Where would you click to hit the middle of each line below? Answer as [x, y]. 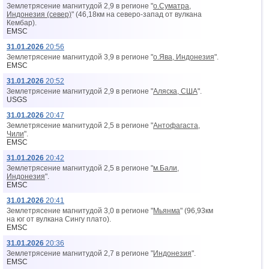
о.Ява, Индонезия [184, 57]
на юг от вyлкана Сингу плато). [59, 219]
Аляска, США [175, 91]
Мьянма [167, 211]
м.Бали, [166, 168]
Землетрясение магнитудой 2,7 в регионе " [80, 253]
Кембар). [22, 23]
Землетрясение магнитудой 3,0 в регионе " [80, 211]
